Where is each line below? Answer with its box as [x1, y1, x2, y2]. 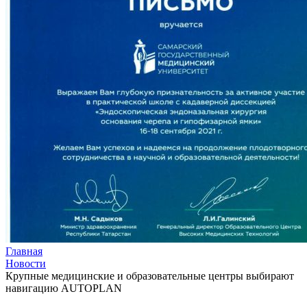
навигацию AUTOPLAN [5, 282, 122, 294]
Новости [5, 257, 46, 269]
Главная [5, 245, 42, 257]
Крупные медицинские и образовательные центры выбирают [5, 269, 294, 282]
